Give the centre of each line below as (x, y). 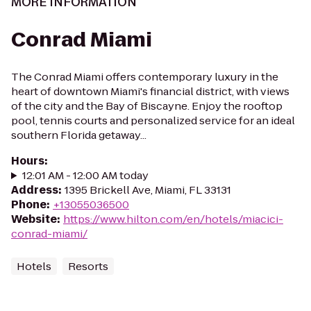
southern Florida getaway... (79, 135)
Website (34, 219)
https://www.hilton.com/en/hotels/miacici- (173, 219)
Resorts (88, 266)
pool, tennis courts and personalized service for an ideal (153, 120)
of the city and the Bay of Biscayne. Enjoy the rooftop (147, 106)
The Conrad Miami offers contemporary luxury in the (145, 77)
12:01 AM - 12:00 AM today (85, 175)
